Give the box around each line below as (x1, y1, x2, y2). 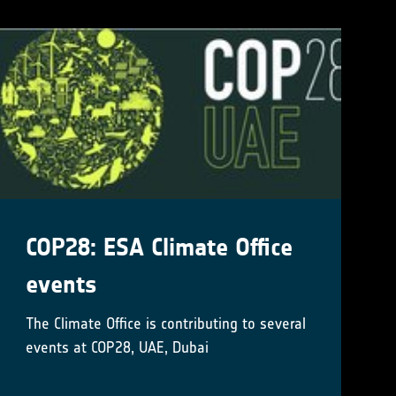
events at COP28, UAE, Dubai (26, 337, 209, 357)
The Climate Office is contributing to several (26, 313, 307, 333)
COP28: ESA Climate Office (26, 232, 293, 263)
